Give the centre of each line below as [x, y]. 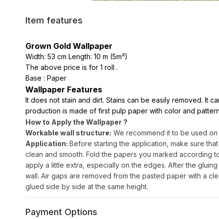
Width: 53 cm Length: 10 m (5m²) [77, 56]
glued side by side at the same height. [87, 186]
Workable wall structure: [68, 133]
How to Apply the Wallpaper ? [77, 122]
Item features [54, 20]
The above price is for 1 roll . [72, 67]
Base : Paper [48, 78]
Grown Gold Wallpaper [69, 46]
